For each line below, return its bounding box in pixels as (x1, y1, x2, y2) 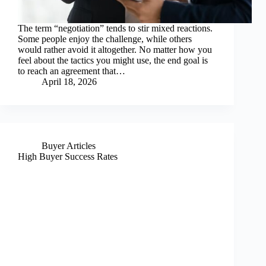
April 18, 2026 (42, 77, 97, 87)
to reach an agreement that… (18, 66, 125, 77)
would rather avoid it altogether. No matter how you (18, 45, 212, 55)
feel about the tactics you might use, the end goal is (18, 55, 208, 66)
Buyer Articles (42, 141, 96, 151)
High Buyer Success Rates (18, 151, 118, 162)
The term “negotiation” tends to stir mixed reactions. (18, 23, 213, 34)
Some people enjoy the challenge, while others (18, 34, 192, 45)
